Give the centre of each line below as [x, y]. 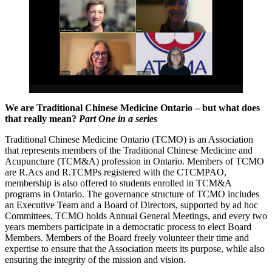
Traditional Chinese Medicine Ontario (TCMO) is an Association [129, 139]
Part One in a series [118, 118]
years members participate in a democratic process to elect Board [128, 226]
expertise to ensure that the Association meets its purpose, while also [135, 248]
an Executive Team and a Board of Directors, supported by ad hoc [131, 205]
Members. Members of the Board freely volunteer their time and [127, 237]
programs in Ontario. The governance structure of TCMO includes [132, 194]
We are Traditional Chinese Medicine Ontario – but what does [132, 107]
